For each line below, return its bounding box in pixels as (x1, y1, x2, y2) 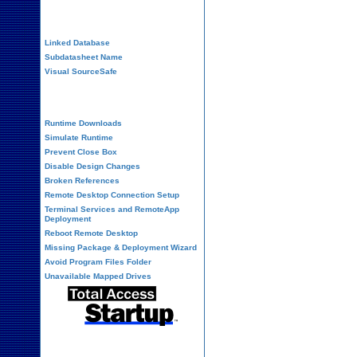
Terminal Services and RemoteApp (45, 205, 179, 214)
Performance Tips (69, 10, 177, 24)
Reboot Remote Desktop (45, 229, 138, 237)
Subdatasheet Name (45, 53, 123, 61)
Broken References (45, 176, 120, 185)
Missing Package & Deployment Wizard (45, 243, 197, 252)
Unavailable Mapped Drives (45, 272, 151, 280)
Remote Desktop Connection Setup (45, 190, 179, 199)
